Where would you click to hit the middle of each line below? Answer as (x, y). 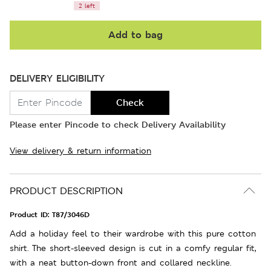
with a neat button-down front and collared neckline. (120, 262)
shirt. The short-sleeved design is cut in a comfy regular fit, (133, 248)
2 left (87, 5)
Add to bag (135, 34)
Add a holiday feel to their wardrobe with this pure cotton (133, 233)
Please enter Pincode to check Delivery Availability (118, 124)
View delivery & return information (80, 150)
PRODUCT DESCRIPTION (66, 191)
